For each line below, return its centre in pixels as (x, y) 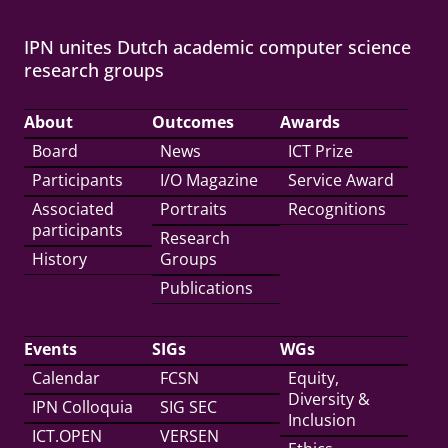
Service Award (341, 180)
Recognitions (337, 209)
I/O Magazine (209, 180)
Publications (206, 288)
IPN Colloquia (82, 407)
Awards (310, 122)
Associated (73, 209)
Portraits (193, 209)
